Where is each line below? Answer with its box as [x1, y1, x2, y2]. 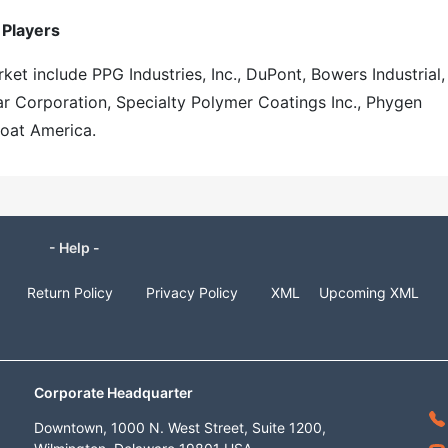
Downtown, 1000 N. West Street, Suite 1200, [34, 419, 326, 436]
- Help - [48, 239, 100, 256]
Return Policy [27, 284, 113, 301]
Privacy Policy [146, 284, 238, 301]
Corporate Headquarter [34, 384, 193, 401]
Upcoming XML [319, 284, 419, 301]
